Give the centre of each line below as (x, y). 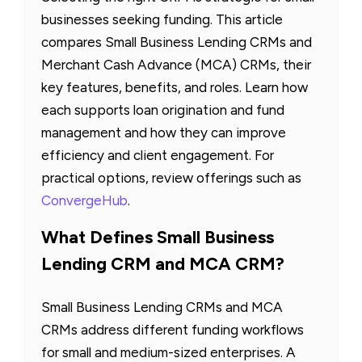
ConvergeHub (84, 201)
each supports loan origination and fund (163, 110)
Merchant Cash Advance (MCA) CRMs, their (176, 65)
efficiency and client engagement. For (158, 156)
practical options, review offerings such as (171, 178)
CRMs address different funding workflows (173, 330)
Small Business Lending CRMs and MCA (162, 307)
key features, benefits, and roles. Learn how (175, 88)
